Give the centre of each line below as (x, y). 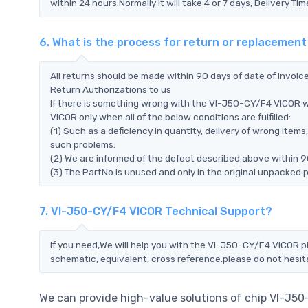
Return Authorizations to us (111, 89)
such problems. (83, 144)
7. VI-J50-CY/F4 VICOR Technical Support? (156, 211)
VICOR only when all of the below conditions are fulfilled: (170, 117)
